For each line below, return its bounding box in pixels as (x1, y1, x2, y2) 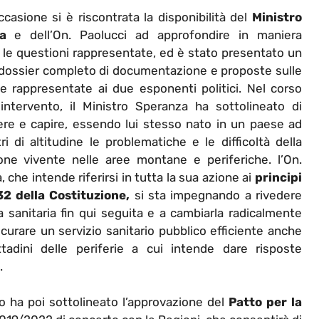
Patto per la (228, 295, 303, 310)
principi (255, 169, 302, 184)
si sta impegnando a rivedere (130, 187, 303, 202)
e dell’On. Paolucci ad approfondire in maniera (6, 27, 302, 42)
